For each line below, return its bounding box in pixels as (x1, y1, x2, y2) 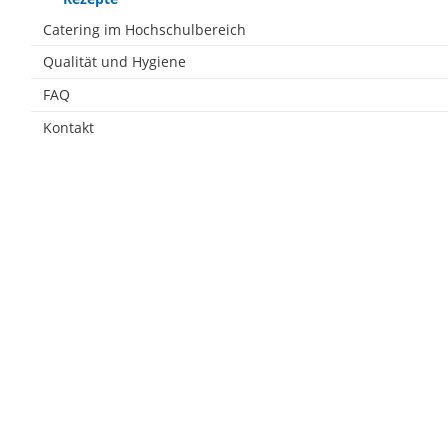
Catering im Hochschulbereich (42, 19, 246, 39)
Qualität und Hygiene (42, 51, 186, 71)
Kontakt (42, 117, 94, 137)
